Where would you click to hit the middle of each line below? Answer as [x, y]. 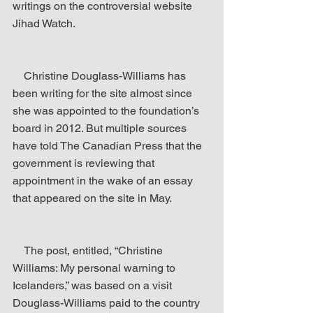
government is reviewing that [85, 163]
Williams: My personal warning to [95, 268]
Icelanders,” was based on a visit [94, 285]
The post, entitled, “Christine [18, 250]
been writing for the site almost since [104, 93]
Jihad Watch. [44, 23]
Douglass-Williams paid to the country [108, 303]
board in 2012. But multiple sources [101, 128]
